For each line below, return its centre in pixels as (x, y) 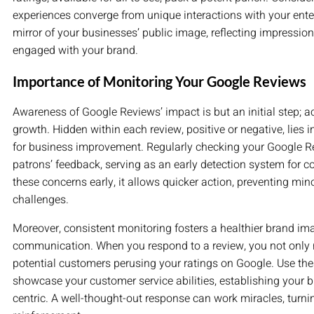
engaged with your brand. (75, 51)
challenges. (41, 200)
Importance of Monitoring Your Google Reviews (159, 82)
